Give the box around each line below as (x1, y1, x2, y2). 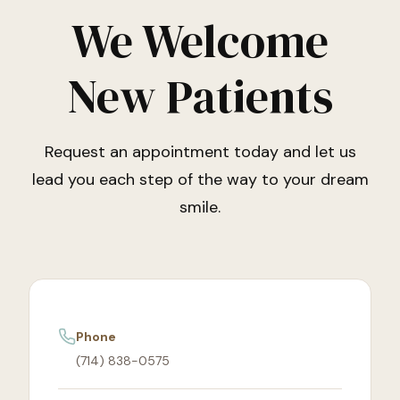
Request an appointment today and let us (44, 141, 356, 163)
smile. (179, 196, 221, 219)
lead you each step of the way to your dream (31, 169, 369, 191)
